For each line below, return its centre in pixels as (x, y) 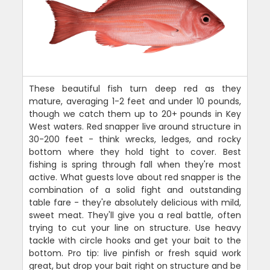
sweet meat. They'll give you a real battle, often (135, 215)
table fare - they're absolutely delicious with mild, (135, 203)
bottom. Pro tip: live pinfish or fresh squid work (135, 253)
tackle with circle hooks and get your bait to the (135, 241)
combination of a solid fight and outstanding (135, 190)
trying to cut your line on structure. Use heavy (135, 228)
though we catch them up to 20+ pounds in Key (135, 114)
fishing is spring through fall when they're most (135, 165)
